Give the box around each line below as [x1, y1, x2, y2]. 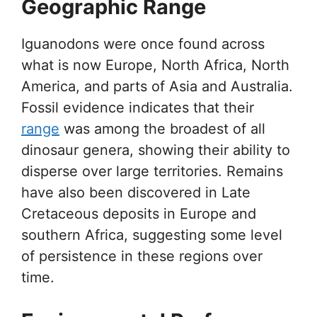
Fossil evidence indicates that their [21, 99, 254, 117]
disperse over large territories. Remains [21, 163, 283, 180]
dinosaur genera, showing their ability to [21, 142, 290, 159]
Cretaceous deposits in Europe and [21, 205, 256, 223]
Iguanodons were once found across [21, 35, 265, 53]
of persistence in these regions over [21, 248, 263, 265]
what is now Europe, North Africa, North [21, 57, 289, 74]
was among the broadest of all [59, 120, 265, 138]
